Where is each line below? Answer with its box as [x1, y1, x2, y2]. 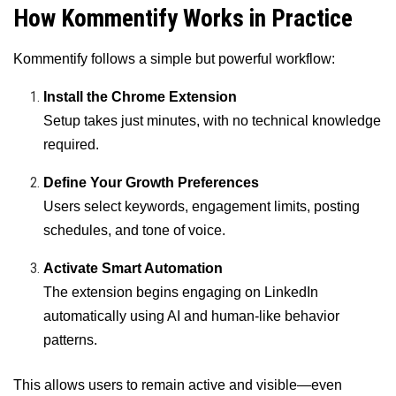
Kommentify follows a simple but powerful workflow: [13, 50, 335, 66]
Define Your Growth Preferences [43, 174, 260, 190]
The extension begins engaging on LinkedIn [43, 284, 319, 300]
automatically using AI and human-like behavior [43, 308, 340, 324]
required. [43, 136, 100, 152]
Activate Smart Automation [43, 260, 224, 276]
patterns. [43, 331, 98, 347]
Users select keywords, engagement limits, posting [43, 198, 361, 214]
